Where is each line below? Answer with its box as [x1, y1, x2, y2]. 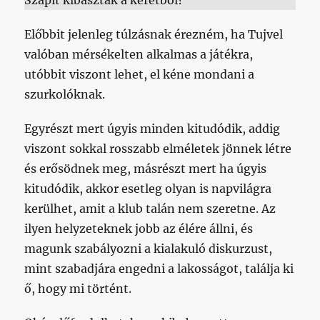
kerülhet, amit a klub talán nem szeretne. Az [24, 201, 276, 216]
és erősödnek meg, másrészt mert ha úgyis [24, 161, 267, 176]
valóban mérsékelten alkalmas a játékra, [24, 47, 254, 62]
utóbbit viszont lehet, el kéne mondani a [24, 67, 255, 82]
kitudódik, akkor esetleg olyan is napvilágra [24, 181, 272, 196]
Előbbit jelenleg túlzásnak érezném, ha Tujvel [24, 27, 284, 42]
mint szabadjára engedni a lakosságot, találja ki [24, 261, 294, 276]
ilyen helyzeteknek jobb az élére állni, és [24, 221, 254, 236]
